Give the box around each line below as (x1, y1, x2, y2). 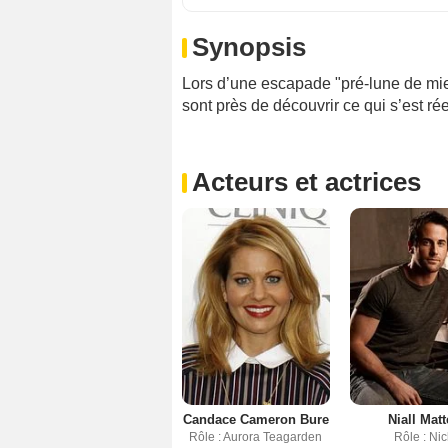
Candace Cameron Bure (182, 411, 329, 427)
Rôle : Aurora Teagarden (189, 429, 323, 444)
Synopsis (192, 32, 306, 63)
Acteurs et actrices (192, 167, 421, 198)
